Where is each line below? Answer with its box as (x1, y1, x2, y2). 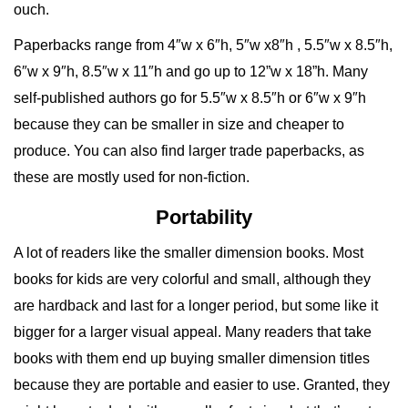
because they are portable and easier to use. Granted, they (14, 377, 390, 393)
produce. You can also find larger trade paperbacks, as (14, 143, 364, 159)
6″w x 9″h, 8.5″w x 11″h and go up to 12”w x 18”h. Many (14, 64, 368, 80)
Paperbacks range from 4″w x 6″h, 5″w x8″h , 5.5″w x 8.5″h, (14, 37, 393, 54)
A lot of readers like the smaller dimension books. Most (14, 245, 363, 261)
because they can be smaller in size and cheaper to (14, 117, 344, 133)
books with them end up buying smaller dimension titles (14, 351, 370, 367)
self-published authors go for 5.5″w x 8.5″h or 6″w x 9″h (14, 90, 366, 107)
